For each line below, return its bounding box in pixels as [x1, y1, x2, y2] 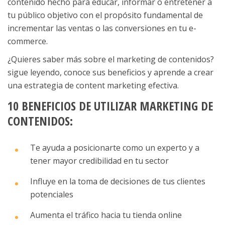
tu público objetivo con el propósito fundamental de [8, 10, 203, 21]
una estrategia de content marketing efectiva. [8, 80, 179, 91]
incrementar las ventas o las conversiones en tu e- [8, 23, 196, 34]
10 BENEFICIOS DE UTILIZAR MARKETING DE [8, 97, 213, 114]
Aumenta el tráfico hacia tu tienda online [30, 209, 182, 221]
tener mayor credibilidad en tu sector [30, 155, 169, 167]
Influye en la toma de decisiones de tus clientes [30, 176, 205, 187]
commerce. [8, 36, 48, 47]
